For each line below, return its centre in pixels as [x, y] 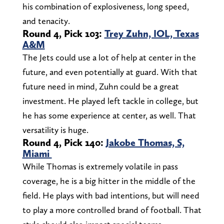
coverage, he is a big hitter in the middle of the [109, 181]
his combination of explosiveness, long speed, [105, 6]
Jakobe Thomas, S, [145, 143]
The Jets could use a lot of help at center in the [109, 57]
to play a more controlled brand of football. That [112, 210]
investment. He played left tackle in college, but [110, 101]
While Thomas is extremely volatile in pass [100, 166]
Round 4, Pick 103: [63, 34]
